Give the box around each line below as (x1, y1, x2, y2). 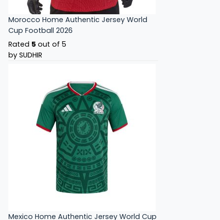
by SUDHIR (8, 50, 42, 60)
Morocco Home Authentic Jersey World (8, 14, 147, 25)
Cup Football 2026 (8, 25, 73, 35)
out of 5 (36, 39, 66, 49)
